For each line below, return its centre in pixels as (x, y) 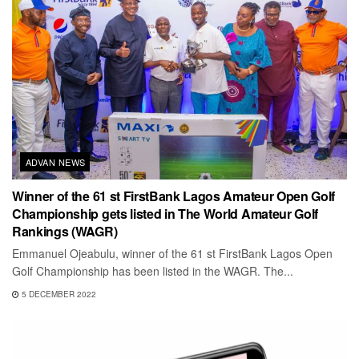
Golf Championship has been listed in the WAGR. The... (153, 270)
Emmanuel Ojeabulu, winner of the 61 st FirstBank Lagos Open (172, 253)
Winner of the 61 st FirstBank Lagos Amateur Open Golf (174, 196)
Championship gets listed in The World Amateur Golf (165, 213)
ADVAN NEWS (56, 161)
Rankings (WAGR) (65, 231)
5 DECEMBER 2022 (58, 294)
